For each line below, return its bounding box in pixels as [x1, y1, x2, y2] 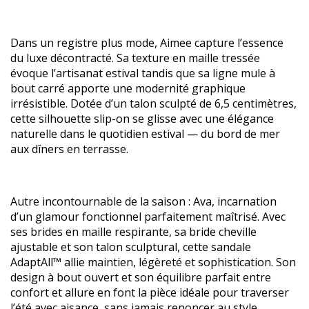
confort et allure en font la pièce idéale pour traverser [10, 284, 289, 300]
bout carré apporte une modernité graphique [10, 80, 246, 96]
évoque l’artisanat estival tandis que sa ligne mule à [10, 65, 275, 81]
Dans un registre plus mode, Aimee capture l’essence [10, 34, 283, 50]
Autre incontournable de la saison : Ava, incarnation [10, 193, 277, 209]
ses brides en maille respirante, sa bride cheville [10, 223, 257, 239]
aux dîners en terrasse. [10, 141, 128, 157]
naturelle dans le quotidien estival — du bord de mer [10, 126, 280, 141]
